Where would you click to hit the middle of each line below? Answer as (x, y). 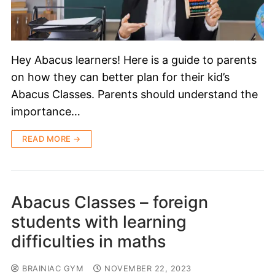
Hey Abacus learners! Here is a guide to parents (134, 60)
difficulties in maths (88, 241)
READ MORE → (52, 138)
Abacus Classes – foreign (110, 202)
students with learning (99, 222)
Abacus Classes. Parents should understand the (134, 94)
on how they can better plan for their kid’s (120, 77)
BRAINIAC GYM (51, 268)
